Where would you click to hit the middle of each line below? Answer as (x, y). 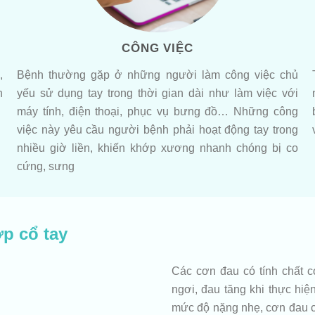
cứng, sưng (46, 166)
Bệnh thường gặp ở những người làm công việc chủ (157, 74)
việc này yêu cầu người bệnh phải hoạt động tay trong (157, 129)
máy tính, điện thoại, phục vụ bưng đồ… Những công (157, 111)
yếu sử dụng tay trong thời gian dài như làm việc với (157, 92)
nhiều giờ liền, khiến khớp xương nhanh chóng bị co (157, 147)
